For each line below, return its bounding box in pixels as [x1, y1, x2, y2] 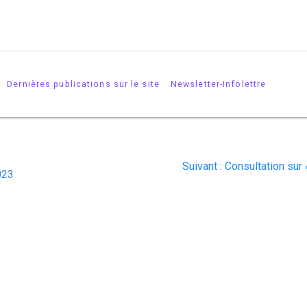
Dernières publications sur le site [7, 78, 160, 89]
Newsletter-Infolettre [170, 78, 267, 89]
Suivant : [182, 159, 222, 173]
